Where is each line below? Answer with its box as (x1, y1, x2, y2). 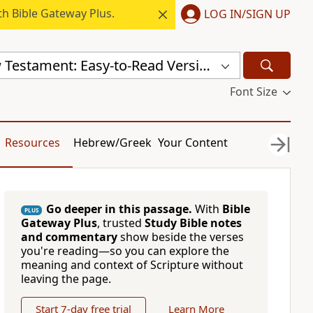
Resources (4, 135, 60, 150)
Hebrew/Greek (73, 135, 152, 150)
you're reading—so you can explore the (20, 243, 229, 259)
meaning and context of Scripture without (20, 257, 243, 272)
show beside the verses (117, 229, 244, 245)
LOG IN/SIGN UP (204, 6, 291, 22)
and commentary (20, 229, 117, 245)
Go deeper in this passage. (45, 201, 192, 217)
